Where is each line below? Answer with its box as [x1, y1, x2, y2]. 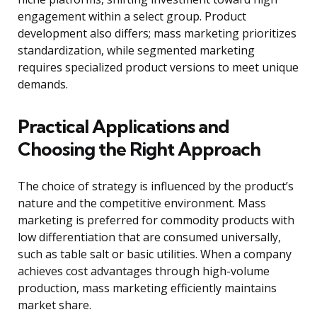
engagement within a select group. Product [18, 8, 246, 25]
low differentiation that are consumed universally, [18, 229, 281, 246]
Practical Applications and [18, 115, 229, 139]
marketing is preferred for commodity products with [18, 212, 294, 229]
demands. [18, 76, 68, 93]
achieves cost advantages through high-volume [18, 263, 270, 279]
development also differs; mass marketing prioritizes [18, 25, 296, 42]
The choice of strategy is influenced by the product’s [18, 178, 294, 195]
